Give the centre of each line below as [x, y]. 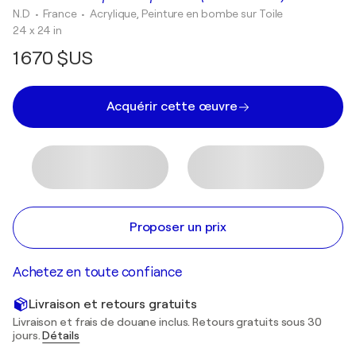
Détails [61, 335]
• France [57, 14]
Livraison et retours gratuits [113, 304]
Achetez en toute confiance [97, 272]
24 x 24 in [37, 30]
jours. [28, 335]
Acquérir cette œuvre [172, 106]
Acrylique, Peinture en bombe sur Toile [187, 14]
